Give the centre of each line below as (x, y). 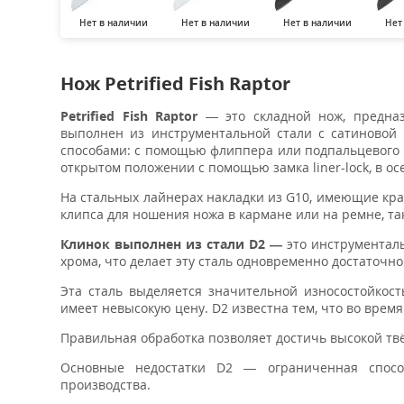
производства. (106, 385)
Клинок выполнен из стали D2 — (174, 244)
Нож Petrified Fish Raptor (175, 83)
